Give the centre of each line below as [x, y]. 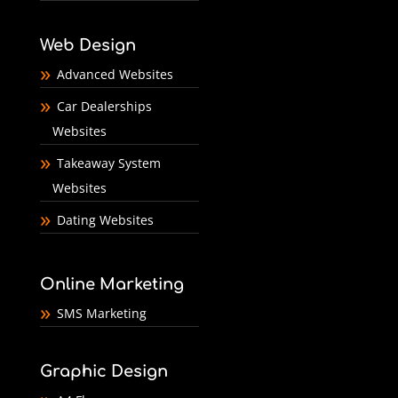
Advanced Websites [115, 75]
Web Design [88, 46]
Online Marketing [111, 285]
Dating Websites [105, 220]
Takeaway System [108, 163]
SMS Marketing [101, 314]
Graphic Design [103, 372]
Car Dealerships [104, 107]
